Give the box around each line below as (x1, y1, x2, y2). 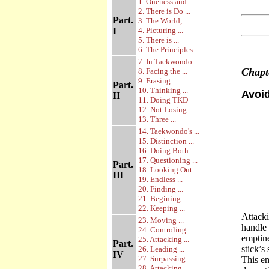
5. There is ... (138, 35, 179, 44)
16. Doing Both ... (138, 146, 196, 155)
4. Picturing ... (138, 26, 183, 35)
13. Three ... (138, 115, 176, 124)
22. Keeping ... (138, 204, 185, 213)
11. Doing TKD (138, 95, 188, 104)
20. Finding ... (138, 184, 183, 193)
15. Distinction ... (138, 136, 194, 145)
